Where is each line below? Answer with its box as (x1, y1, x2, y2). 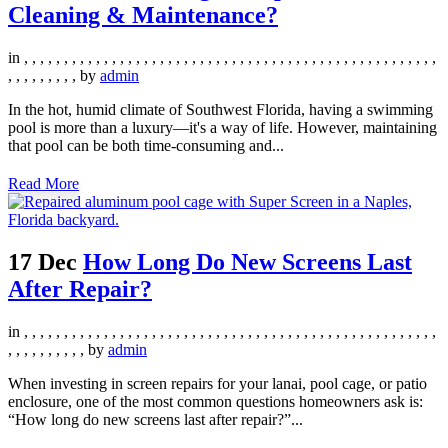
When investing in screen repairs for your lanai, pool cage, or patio (8, 374, 427, 392)
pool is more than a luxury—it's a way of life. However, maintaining (8, 118, 437, 136)
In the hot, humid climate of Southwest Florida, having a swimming (8, 100, 433, 118)
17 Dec (8, 248, 77, 275)
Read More (8, 174, 79, 192)
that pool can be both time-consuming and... (8, 136, 284, 154)
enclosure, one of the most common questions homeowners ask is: (8, 392, 423, 410)
